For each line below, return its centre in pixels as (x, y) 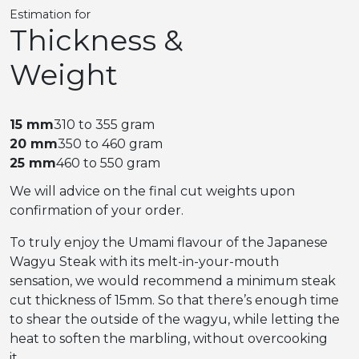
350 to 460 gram (110, 144)
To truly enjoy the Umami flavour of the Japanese (169, 243)
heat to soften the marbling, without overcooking (169, 339)
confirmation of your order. (97, 211)
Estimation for (50, 14)
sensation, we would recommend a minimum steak (173, 281)
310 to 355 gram (104, 125)
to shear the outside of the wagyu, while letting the (175, 320)
